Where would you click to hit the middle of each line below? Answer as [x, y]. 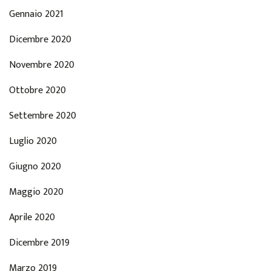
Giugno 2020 [35, 166]
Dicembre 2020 [40, 39]
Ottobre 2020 [38, 90]
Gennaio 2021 [36, 14]
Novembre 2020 [42, 65]
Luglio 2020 [33, 141]
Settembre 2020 [43, 116]
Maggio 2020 [36, 192]
